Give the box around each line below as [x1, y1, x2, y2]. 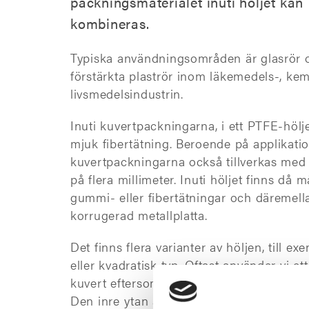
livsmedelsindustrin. [70, 84, 183, 103]
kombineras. [70, 14, 150, 34]
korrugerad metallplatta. [70, 206, 208, 224]
